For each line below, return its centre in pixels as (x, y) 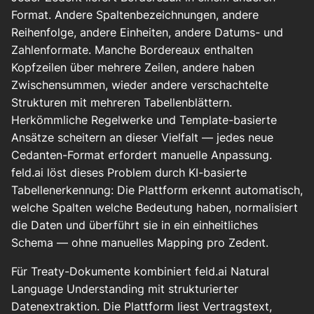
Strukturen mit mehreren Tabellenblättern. (122, 103)
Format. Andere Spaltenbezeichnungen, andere (135, 15)
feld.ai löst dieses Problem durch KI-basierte (129, 173)
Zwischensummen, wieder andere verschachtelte (140, 85)
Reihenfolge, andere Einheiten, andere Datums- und (147, 33)
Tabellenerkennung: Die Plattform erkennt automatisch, (157, 190)
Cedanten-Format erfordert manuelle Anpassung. (142, 155)
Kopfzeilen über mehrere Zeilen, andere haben (133, 68)
